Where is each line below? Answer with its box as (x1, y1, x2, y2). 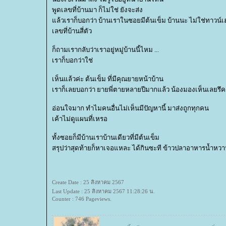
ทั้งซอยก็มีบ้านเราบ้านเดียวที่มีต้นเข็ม (52, 134, 159, 141)
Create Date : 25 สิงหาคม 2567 (52, 179, 124, 185)
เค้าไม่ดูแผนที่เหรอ (52, 115, 107, 123)
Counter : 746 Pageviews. (52, 196, 111, 202)
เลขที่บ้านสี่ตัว (52, 27, 92, 35)
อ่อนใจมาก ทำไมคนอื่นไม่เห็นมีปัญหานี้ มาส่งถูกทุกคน (52, 104, 209, 112)
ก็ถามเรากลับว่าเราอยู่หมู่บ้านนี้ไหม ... (52, 46, 159, 53)
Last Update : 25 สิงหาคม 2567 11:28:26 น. (52, 188, 155, 194)
